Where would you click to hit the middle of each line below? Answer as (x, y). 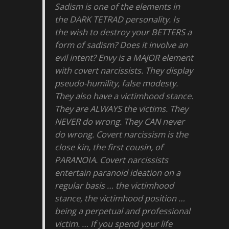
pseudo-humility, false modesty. (117, 83)
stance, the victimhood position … (120, 198)
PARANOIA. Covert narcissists (112, 160)
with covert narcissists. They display (124, 71)
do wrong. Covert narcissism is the (122, 134)
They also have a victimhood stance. (124, 96)
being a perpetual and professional (123, 211)
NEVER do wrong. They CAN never (120, 122)
